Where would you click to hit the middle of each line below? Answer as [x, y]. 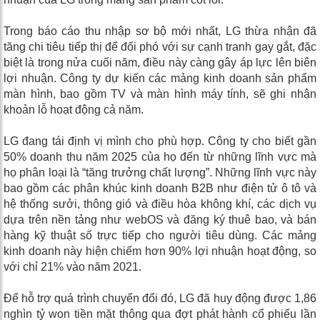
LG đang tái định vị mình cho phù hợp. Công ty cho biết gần [160, 141]
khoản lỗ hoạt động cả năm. [74, 109]
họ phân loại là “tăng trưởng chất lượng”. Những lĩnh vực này [160, 172]
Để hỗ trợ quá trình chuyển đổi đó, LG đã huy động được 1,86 [160, 298]
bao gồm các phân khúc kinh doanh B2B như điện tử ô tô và [160, 188]
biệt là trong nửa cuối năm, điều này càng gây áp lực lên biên [160, 62]
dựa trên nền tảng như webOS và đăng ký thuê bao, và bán [160, 219]
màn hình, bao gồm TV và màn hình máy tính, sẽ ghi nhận [160, 94]
